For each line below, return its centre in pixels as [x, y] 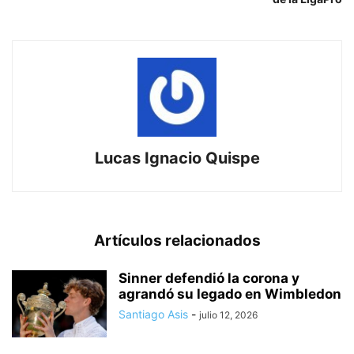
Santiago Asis [153, 314]
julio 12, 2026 [228, 315]
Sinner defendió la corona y [209, 279]
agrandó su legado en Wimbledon [230, 294]
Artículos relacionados [177, 241]
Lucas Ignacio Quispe [177, 158]
